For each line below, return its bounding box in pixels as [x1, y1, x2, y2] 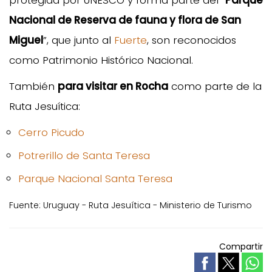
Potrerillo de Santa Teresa [18, 148, 150, 163]
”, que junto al [43, 32, 114, 47]
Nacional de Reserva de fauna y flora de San [9, 12, 241, 27]
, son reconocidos [147, 32, 236, 47]
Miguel [9, 32, 43, 47]
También [9, 78, 58, 93]
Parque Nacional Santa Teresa [18, 171, 172, 186]
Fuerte [114, 32, 147, 47]
